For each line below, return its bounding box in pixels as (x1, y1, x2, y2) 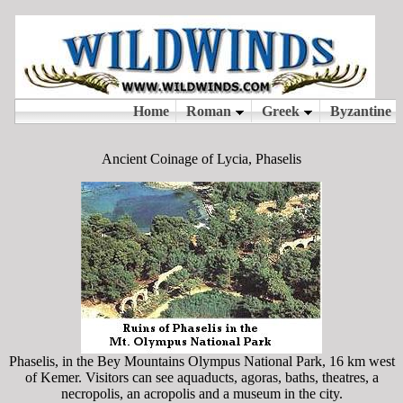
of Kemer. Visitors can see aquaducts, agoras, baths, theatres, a (24, 370, 379, 385)
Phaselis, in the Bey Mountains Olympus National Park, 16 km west (8, 354, 395, 369)
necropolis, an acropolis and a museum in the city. (60, 386, 343, 401)
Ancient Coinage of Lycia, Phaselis (102, 151, 301, 166)
